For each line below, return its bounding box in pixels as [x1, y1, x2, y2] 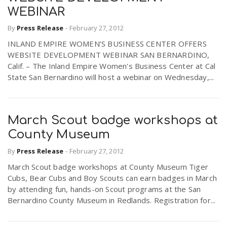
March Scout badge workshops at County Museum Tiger [8, 161, 209, 172]
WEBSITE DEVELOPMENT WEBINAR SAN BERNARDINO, [8, 50, 210, 60]
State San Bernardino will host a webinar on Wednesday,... [8, 72, 214, 83]
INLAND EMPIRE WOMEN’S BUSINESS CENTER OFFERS [8, 39, 207, 49]
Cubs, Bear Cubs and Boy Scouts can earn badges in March [8, 172, 217, 183]
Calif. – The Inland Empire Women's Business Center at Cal [8, 61, 216, 71]
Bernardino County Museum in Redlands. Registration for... [8, 195, 216, 205]
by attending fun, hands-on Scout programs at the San [8, 183, 201, 194]
